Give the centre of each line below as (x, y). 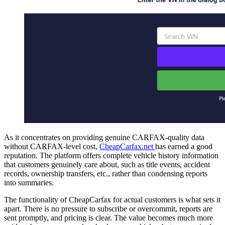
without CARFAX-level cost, (52, 147)
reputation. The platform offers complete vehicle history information (111, 156)
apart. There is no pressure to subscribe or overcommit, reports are (108, 209)
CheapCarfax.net (127, 147)
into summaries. (29, 183)
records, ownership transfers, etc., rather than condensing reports (106, 174)
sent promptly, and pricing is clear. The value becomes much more (108, 218)
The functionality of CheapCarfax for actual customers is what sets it (112, 200)
